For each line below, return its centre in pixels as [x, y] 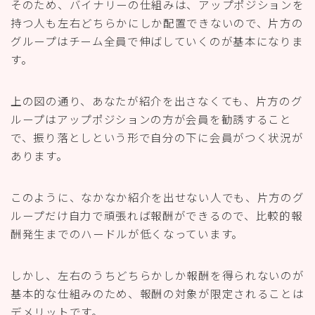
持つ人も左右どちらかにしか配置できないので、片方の [157, 23]
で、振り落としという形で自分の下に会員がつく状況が [157, 137]
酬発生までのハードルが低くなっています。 [127, 234]
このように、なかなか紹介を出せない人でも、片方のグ [157, 197]
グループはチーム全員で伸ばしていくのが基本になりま [157, 41]
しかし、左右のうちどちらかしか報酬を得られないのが [157, 275]
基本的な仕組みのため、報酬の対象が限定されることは [157, 294]
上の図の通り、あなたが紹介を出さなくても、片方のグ [157, 101]
